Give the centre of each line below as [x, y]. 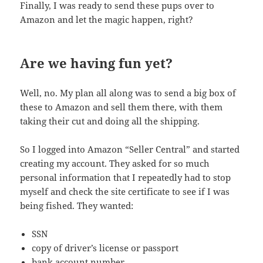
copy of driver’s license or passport [105, 248]
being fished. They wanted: [77, 206]
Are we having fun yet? [97, 63]
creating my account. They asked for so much [115, 163]
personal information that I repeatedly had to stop [126, 178]
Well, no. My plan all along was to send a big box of [128, 93]
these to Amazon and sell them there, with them [122, 107]
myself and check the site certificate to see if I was [125, 192]
